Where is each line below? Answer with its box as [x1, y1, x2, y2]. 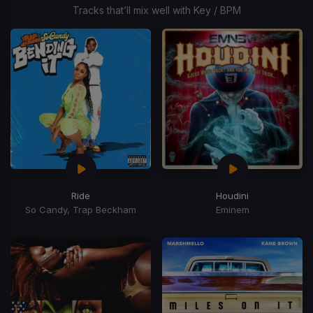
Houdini [216, 189, 249, 201]
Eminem [215, 203, 249, 215]
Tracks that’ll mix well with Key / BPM [72, 3, 241, 16]
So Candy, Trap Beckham [25, 203, 136, 215]
